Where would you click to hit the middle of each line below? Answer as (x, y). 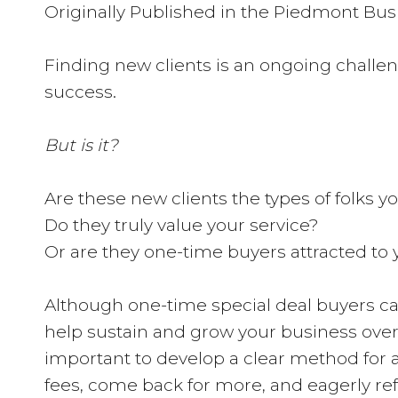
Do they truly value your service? (182, 225)
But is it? (81, 145)
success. (80, 92)
